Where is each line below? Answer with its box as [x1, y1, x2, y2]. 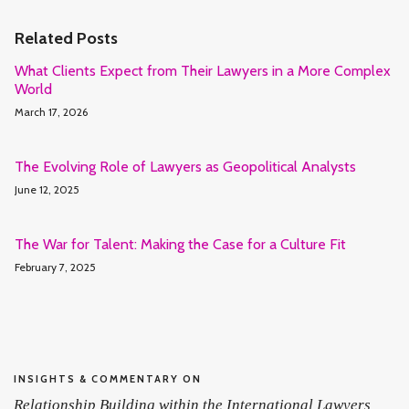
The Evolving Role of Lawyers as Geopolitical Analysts [15, 157, 356, 175]
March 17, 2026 [15, 104, 88, 119]
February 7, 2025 [15, 259, 96, 274]
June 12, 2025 [15, 182, 79, 196]
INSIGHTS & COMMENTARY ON [14, 372, 202, 385]
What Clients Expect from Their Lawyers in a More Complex [15, 61, 391, 79]
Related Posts [15, 27, 118, 48]
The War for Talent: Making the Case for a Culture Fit [15, 235, 346, 253]
